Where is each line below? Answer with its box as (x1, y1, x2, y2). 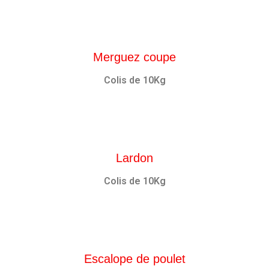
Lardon (116, 151, 153, 165)
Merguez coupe (93, 50, 176, 64)
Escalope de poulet (83, 252, 186, 265)
